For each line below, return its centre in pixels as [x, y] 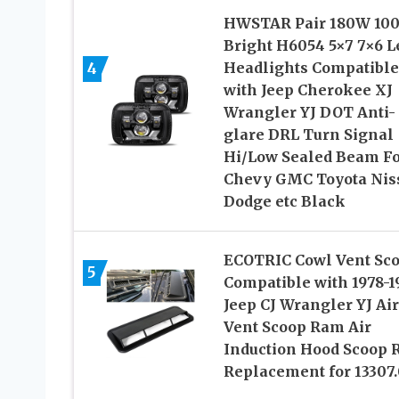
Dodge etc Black [284, 202]
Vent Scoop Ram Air [297, 327]
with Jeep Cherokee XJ [308, 90]
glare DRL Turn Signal [308, 135]
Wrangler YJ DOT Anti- [309, 113]
